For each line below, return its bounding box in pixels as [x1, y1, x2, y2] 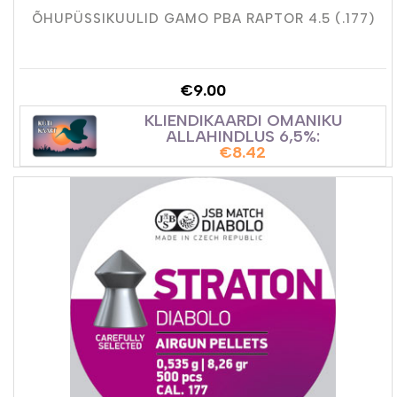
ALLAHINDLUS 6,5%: [166, 126, 320, 146]
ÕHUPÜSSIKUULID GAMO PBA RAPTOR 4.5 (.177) [31, 11, 375, 27]
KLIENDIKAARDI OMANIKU [144, 110, 342, 130]
